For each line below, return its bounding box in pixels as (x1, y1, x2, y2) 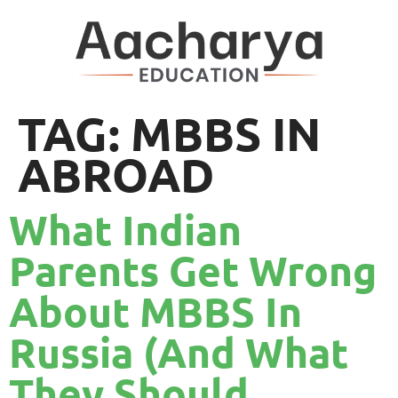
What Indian (9, 203, 242, 256)
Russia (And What (9, 326, 348, 378)
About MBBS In (9, 285, 302, 338)
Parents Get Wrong (9, 244, 377, 297)
